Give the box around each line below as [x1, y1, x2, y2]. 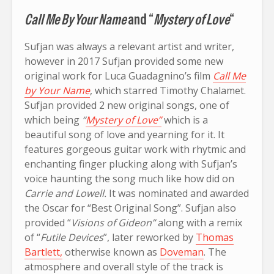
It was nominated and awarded [109, 186, 249, 200]
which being [24, 113, 82, 127]
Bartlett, [24, 245, 62, 259]
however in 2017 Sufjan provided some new [24, 54, 223, 68]
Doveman [160, 245, 204, 259]
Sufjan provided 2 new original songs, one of [24, 98, 229, 112]
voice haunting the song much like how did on [24, 171, 234, 185]
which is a [164, 113, 208, 127]
